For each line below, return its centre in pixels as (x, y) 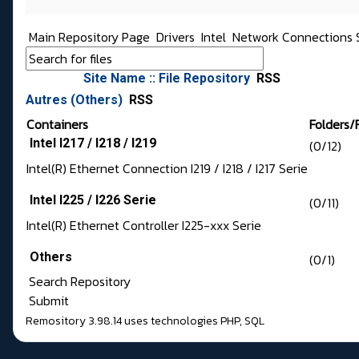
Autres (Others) (76, 100)
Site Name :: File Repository (168, 79)
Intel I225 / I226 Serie (93, 200)
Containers (57, 125)
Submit (47, 301)
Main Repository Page (88, 37)
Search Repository (78, 282)
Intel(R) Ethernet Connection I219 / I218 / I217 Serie (167, 169)
